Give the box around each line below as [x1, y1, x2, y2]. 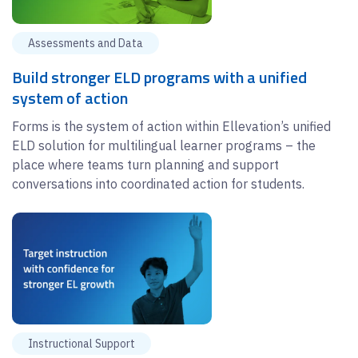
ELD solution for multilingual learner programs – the [12, 137, 316, 153]
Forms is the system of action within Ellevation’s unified [12, 117, 331, 134]
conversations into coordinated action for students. [12, 175, 304, 192]
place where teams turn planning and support [12, 156, 279, 173]
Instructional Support [28, 336, 135, 352]
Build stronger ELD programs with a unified [12, 64, 307, 89]
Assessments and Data [28, 35, 143, 50]
